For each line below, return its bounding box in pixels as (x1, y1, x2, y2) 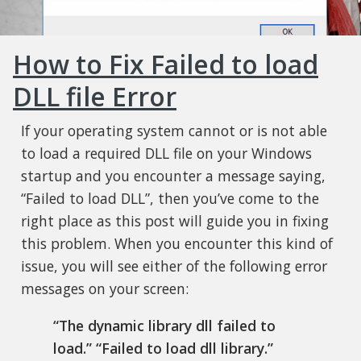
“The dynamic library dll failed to (52, 315, 276, 335)
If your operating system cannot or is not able (20, 121, 327, 141)
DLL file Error (13, 79, 176, 114)
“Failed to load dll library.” (95, 338, 273, 358)
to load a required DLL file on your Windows (20, 143, 312, 164)
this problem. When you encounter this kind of (20, 234, 333, 254)
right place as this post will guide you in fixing (20, 211, 329, 231)
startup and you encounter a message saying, (20, 166, 326, 186)
